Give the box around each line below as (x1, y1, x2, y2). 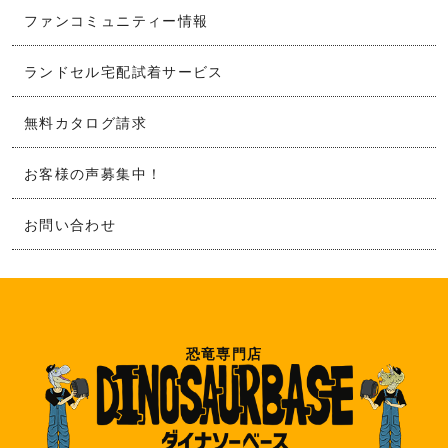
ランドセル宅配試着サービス (24, 61, 224, 82)
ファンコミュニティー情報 (24, 10, 209, 31)
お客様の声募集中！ (24, 163, 163, 184)
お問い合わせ (24, 214, 117, 235)
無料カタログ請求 (24, 112, 147, 133)
